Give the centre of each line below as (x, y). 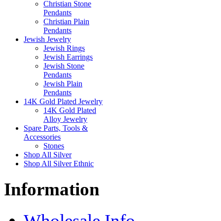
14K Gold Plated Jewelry (63, 101)
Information (52, 189)
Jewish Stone (64, 66)
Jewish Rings (64, 48)
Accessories (42, 137)
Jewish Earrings (68, 57)
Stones (54, 146)
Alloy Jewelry (65, 119)
